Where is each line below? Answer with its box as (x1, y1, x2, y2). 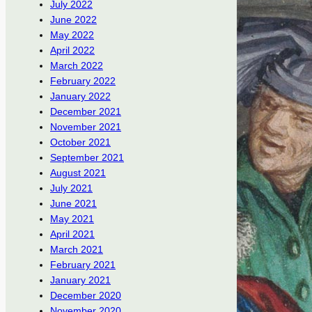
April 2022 (50, 45, 95, 56)
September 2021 (50, 152, 124, 164)
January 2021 (50, 274, 111, 286)
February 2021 (50, 259, 116, 271)
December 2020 (50, 290, 121, 302)
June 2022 (50, 14, 97, 26)
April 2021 (50, 228, 95, 240)
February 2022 (50, 75, 116, 87)
